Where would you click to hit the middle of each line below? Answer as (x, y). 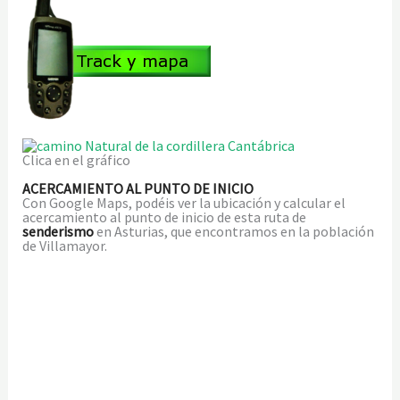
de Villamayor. (64, 245)
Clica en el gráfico (76, 159)
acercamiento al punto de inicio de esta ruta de (164, 217)
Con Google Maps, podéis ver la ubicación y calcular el (183, 202)
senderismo (58, 231)
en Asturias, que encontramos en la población (233, 231)
